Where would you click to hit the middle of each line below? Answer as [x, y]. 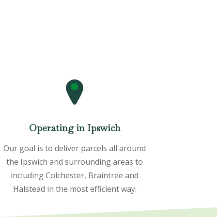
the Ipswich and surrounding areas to [75, 162]
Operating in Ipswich [75, 128]
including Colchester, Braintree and [75, 175]
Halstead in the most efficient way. [75, 189]
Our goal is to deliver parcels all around [75, 148]
